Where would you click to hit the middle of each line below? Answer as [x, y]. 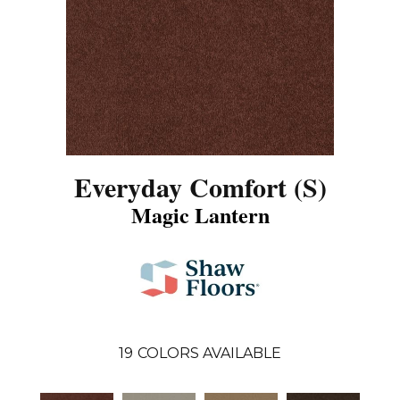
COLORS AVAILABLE [209, 353]
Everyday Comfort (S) [200, 186]
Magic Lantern [200, 214]
